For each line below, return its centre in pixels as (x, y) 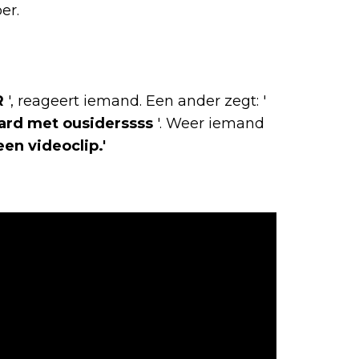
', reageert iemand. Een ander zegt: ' (135, 101)
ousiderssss (108, 123)
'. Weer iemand (209, 123)
